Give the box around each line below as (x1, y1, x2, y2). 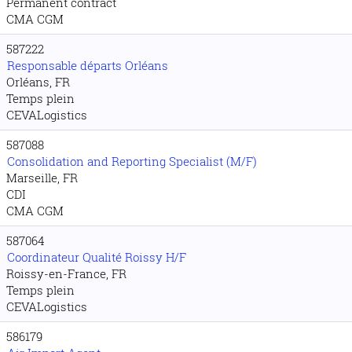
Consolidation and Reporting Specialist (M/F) (7, 153, 257, 169)
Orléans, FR (6, 74, 70, 90)
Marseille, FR (6, 170, 78, 185)
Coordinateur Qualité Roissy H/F (7, 249, 186, 265)
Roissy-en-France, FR (6, 266, 126, 281)
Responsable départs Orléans (7, 57, 168, 73)
